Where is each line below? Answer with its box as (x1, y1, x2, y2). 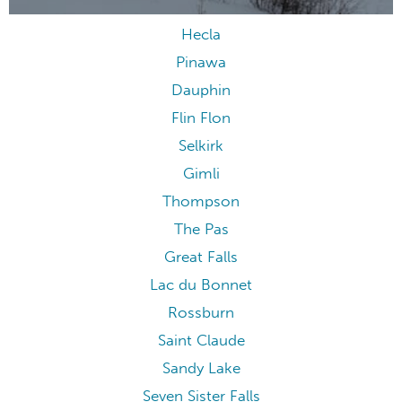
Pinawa (176, 52, 226, 72)
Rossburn (168, 302, 234, 322)
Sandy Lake (162, 358, 240, 378)
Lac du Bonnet (150, 275, 252, 294)
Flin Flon (171, 108, 231, 127)
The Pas (173, 219, 229, 239)
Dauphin (171, 80, 231, 100)
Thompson (162, 191, 240, 211)
